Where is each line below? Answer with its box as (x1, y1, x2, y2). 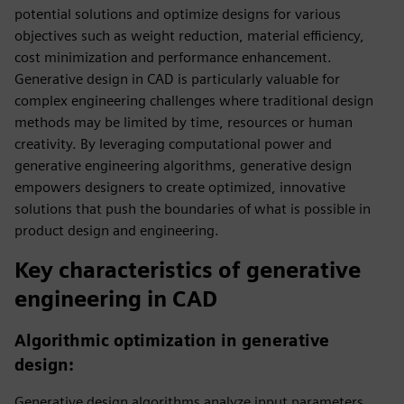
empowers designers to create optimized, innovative (14, 179, 345, 196)
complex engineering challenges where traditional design (14, 92, 373, 109)
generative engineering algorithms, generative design (14, 157, 352, 174)
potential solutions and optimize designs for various (14, 5, 341, 23)
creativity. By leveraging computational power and (14, 135, 332, 152)
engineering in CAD (14, 286, 217, 312)
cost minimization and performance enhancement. (14, 49, 332, 66)
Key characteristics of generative (14, 257, 361, 283)
